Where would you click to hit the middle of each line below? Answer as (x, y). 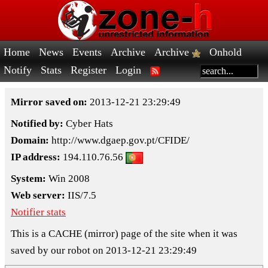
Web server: (38, 195)
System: (28, 178)
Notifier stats (38, 212)
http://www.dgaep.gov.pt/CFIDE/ (119, 140)
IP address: (36, 157)
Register (89, 70)
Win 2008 (68, 178)
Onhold (226, 52)
